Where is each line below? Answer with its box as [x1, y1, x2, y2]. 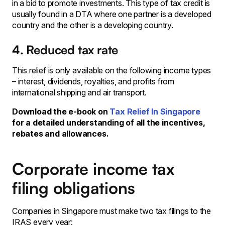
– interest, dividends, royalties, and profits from [12, 76, 174, 86]
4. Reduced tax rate [12, 42, 119, 57]
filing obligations [12, 177, 135, 198]
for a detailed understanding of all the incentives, [12, 117, 205, 128]
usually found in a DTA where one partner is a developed [12, 9, 211, 19]
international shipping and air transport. [12, 87, 147, 97]
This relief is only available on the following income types [12, 65, 211, 75]
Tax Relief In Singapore [109, 106, 200, 117]
